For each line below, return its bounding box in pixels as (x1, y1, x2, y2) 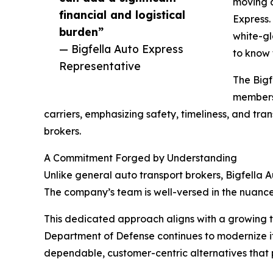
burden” (59, 24, 104, 38)
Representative (59, 58, 141, 73)
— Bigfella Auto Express (59, 41, 183, 55)
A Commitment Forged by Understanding (44, 151, 237, 164)
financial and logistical (59, 7, 185, 21)
